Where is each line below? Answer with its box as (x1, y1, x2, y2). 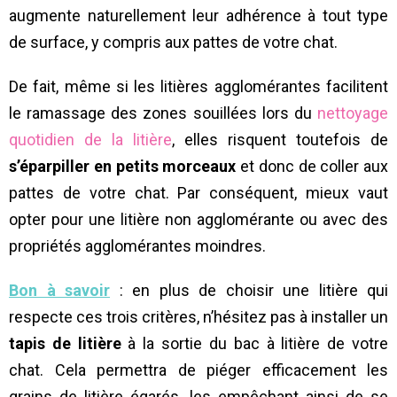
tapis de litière (9, 334, 121, 354)
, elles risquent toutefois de (172, 130, 388, 150)
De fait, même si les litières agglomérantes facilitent (9, 77, 388, 97)
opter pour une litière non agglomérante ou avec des (9, 210, 388, 230)
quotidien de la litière (9, 130, 172, 150)
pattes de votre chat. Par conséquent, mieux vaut (9, 183, 388, 203)
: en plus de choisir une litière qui (110, 281, 388, 300)
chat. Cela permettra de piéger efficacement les (9, 361, 388, 380)
